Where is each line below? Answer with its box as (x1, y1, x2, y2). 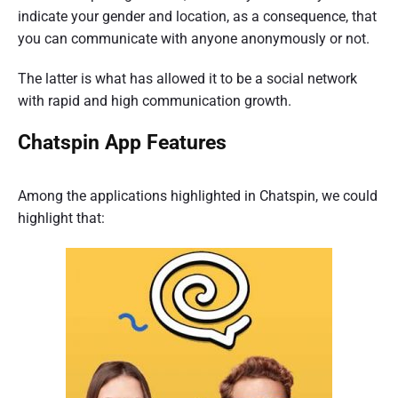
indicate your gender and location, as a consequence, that (18, 7, 377, 25)
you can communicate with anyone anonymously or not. (18, 29, 370, 47)
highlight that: (18, 210, 105, 227)
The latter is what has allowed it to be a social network (18, 70, 357, 88)
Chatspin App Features (18, 131, 227, 155)
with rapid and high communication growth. (18, 92, 291, 110)
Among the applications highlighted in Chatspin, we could (18, 187, 378, 205)
